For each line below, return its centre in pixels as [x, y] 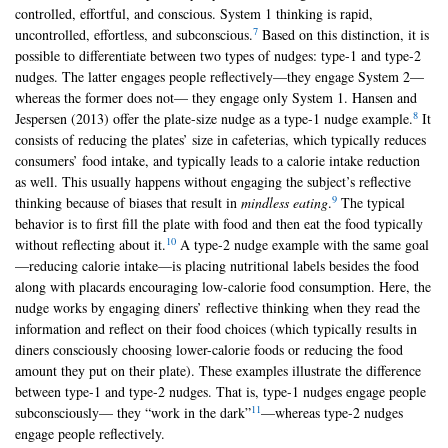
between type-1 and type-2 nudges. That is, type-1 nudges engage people [220, 392]
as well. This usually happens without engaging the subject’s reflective [213, 182]
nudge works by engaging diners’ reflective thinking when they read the [217, 308]
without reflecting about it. [90, 245]
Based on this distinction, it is [343, 35]
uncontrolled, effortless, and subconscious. [134, 35]
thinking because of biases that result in [128, 203]
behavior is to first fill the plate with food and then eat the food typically [219, 224]
